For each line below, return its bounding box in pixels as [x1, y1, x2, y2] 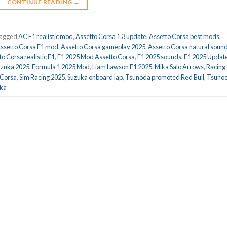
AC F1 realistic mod [18, 32, 73, 41]
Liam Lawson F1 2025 [92, 62, 152, 71]
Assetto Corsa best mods [149, 32, 219, 41]
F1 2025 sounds [137, 52, 181, 61]
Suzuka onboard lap [67, 72, 123, 81]
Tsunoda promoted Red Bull [125, 72, 204, 81]
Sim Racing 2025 [19, 72, 65, 81]
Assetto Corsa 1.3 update [75, 32, 146, 41]
